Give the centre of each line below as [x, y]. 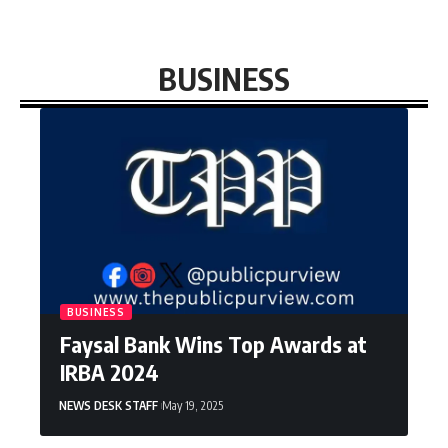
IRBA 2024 [109, 372]
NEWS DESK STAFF [108, 406]
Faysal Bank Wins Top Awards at [213, 344]
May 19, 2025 [192, 406]
